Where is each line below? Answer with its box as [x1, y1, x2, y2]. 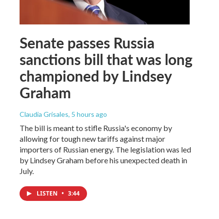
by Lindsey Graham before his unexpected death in [20, 155, 187, 165]
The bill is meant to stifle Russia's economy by [20, 123, 172, 132]
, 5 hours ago [68, 109, 107, 118]
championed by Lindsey [20, 65, 172, 86]
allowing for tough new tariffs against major [20, 133, 165, 143]
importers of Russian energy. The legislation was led [20, 144, 191, 154]
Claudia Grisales [20, 109, 68, 118]
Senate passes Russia [20, 32, 154, 53]
